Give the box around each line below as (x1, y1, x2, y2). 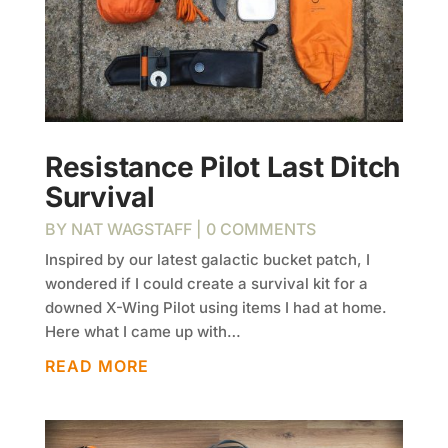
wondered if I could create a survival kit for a (44, 274, 368, 294)
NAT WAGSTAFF (70, 219, 192, 240)
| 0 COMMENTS (191, 219, 316, 240)
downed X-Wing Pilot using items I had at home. (44, 298, 387, 318)
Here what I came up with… (44, 322, 241, 342)
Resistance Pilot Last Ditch (44, 150, 401, 185)
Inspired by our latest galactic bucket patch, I (44, 250, 370, 270)
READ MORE (44, 356, 149, 377)
